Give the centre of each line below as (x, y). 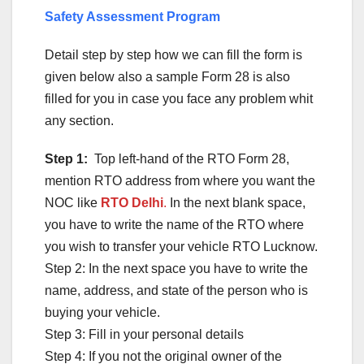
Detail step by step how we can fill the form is (173, 54)
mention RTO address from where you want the (180, 180)
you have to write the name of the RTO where (174, 224)
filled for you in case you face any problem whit (179, 98)
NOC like (73, 202)
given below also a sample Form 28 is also (167, 76)
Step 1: (66, 158)
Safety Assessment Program (132, 16)
